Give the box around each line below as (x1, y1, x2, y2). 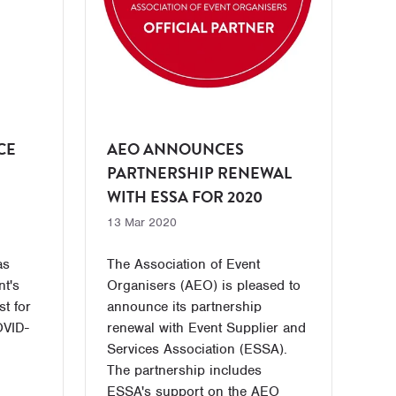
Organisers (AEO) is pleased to (106, 277, 301, 294)
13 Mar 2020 (106, 215, 177, 230)
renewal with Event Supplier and (106, 319, 306, 337)
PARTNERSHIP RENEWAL (106, 161, 292, 185)
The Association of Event (106, 255, 260, 273)
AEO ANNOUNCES (106, 137, 244, 161)
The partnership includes (106, 362, 262, 379)
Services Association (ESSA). (106, 340, 287, 358)
